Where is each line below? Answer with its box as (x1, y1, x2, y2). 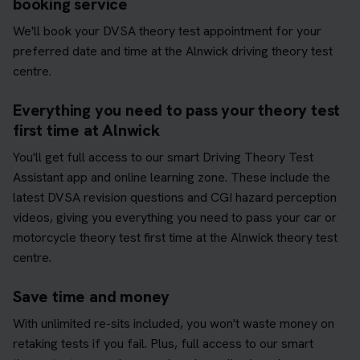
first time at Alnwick (13, 119, 160, 141)
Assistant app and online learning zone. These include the (13, 168, 330, 186)
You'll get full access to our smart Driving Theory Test (13, 148, 313, 166)
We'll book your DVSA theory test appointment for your (13, 22, 321, 39)
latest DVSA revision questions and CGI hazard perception (13, 188, 337, 206)
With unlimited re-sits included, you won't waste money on (13, 314, 334, 332)
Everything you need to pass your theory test (13, 99, 341, 121)
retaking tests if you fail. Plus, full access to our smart (13, 334, 313, 352)
